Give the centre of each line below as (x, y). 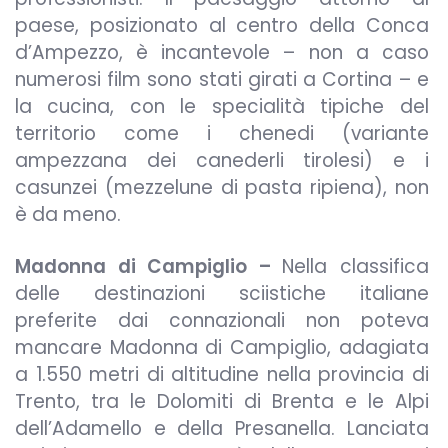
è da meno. (68, 214)
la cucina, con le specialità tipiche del (222, 106)
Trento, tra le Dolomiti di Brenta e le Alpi (222, 402)
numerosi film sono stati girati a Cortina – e (222, 79)
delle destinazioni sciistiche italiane (222, 294)
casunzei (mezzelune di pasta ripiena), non (222, 187)
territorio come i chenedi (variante (222, 133)
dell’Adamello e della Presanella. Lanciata (222, 429)
